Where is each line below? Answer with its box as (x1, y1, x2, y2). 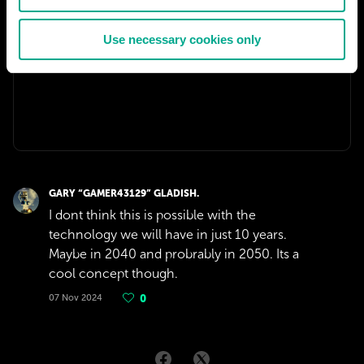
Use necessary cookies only (103, 32, 261, 46)
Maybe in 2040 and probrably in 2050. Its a (49, 246, 299, 262)
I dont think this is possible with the (49, 207, 256, 223)
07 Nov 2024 (49, 292, 102, 303)
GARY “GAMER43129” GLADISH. (49, 188, 199, 199)
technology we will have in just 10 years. (49, 227, 287, 242)
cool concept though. (49, 266, 178, 281)
